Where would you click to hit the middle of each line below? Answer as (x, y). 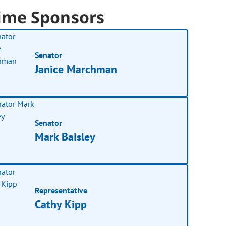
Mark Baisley (65, 136)
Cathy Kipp (61, 204)
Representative (61, 190)
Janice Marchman (76, 69)
